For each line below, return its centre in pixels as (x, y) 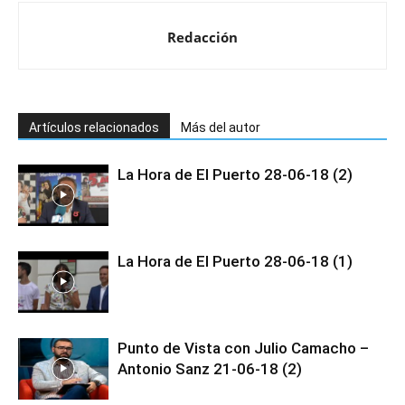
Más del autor (221, 127)
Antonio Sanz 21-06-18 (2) (210, 368)
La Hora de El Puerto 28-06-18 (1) (235, 261)
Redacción (202, 37)
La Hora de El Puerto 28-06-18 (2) (235, 174)
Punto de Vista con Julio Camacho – (243, 348)
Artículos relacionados (94, 127)
